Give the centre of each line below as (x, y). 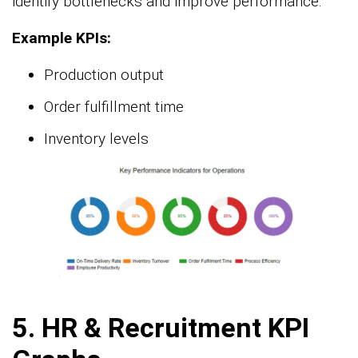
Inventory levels (96, 139)
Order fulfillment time (114, 107)
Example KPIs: (62, 38)
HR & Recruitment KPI (175, 327)
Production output (104, 75)
